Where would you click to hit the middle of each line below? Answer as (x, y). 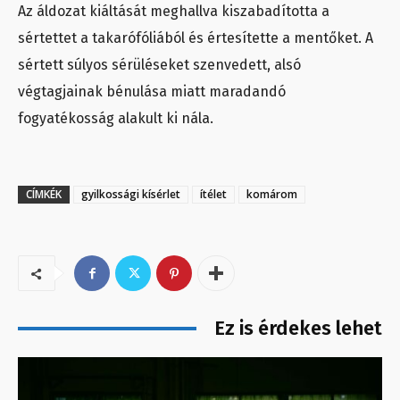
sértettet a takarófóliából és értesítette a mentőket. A (196, 38)
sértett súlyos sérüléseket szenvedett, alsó (159, 65)
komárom (272, 195)
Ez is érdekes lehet (298, 329)
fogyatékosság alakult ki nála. (116, 119)
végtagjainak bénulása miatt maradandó (152, 92)
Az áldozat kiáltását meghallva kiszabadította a (174, 12)
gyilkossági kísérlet (131, 195)
